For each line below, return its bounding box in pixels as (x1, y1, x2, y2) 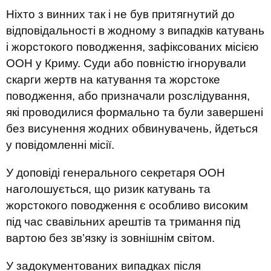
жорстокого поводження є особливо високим (6, 199, 248, 212)
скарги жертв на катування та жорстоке (6, 73, 220, 86)
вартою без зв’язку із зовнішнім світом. (6, 232, 215, 244)
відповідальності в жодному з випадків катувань (6, 24, 264, 37)
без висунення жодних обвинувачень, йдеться (6, 122, 258, 135)
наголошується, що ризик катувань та (6, 183, 211, 195)
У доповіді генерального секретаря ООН (6, 166, 225, 179)
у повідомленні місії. (6, 139, 114, 151)
